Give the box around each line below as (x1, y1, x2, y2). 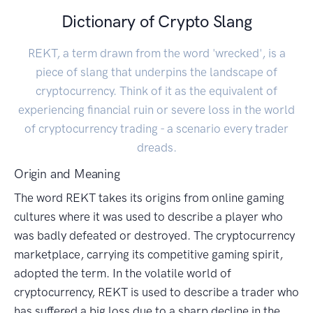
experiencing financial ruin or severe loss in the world (18, 103, 295, 117)
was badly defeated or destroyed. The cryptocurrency (14, 228, 295, 243)
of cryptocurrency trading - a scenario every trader (24, 122, 289, 136)
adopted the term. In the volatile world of (14, 266, 231, 281)
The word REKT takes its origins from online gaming (14, 191, 284, 205)
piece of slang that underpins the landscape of (36, 65, 277, 80)
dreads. (136, 140, 177, 155)
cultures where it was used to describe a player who (14, 210, 283, 224)
